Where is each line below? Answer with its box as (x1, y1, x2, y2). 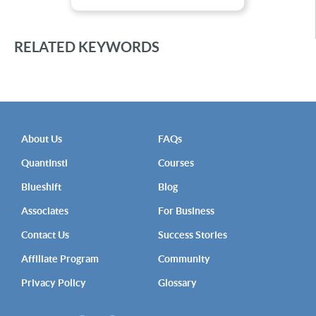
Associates (21, 205, 68, 217)
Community (158, 253, 210, 265)
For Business (158, 205, 214, 217)
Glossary (158, 276, 197, 288)
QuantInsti (21, 157, 68, 169)
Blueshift (21, 181, 61, 193)
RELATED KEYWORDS (14, 38, 159, 55)
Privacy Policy (21, 276, 86, 288)
